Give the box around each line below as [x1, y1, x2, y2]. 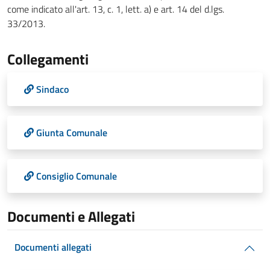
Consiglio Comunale [36, 169, 117, 183]
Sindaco [36, 82, 69, 96]
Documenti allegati [14, 240, 92, 254]
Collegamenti [7, 48, 89, 70]
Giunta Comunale [36, 125, 107, 140]
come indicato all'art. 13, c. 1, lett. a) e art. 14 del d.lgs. [7, 2, 224, 16]
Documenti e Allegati [7, 206, 135, 227]
